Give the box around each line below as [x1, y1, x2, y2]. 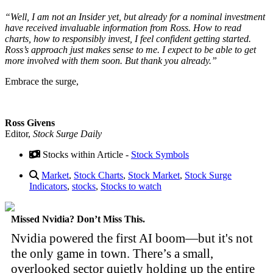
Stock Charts [74, 169, 123, 180]
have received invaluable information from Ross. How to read [5, 22, 241, 33]
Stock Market [128, 169, 180, 180]
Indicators [29, 180, 67, 191]
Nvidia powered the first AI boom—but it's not [11, 230, 253, 246]
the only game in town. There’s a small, [11, 246, 213, 261]
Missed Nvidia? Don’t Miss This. [11, 213, 145, 224]
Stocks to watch [101, 180, 161, 191]
